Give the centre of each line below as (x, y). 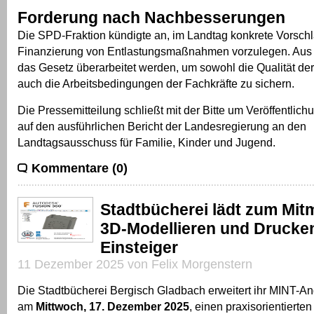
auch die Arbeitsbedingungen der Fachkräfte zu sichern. (156, 84)
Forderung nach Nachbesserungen (151, 18)
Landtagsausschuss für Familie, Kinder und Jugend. (146, 143)
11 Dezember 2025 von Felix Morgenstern (135, 265)
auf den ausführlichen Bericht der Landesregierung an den (162, 127)
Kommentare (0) (80, 169)
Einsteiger (139, 248)
